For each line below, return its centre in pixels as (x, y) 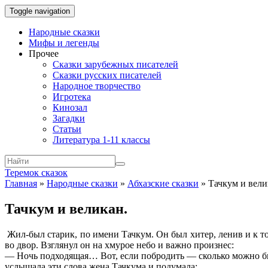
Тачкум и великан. (66, 208)
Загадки (69, 118)
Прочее (44, 54)
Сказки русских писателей (107, 75)
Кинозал (70, 107)
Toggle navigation (40, 11)
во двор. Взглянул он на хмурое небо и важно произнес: (119, 245)
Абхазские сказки (163, 183)
